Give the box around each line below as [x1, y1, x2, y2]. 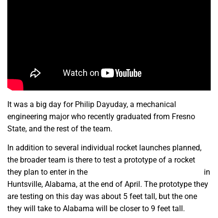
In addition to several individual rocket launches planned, [7, 143, 201, 153]
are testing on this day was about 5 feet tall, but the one [7, 192, 197, 201]
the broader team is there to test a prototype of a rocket [7, 155, 195, 165]
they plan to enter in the [7, 167, 90, 177]
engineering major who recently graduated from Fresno [7, 111, 195, 121]
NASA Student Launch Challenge [90, 167, 202, 177]
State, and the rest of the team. [7, 124, 112, 133]
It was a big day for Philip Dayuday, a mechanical [7, 99, 176, 109]
